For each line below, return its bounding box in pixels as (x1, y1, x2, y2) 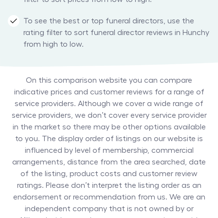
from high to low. (23, 40, 84, 49)
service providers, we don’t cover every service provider (11, 111, 207, 120)
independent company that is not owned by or (24, 205, 194, 213)
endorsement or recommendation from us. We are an (13, 193, 205, 201)
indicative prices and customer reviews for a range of (14, 88, 204, 96)
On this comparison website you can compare (26, 76, 192, 85)
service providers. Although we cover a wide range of (15, 100, 203, 108)
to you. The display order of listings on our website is (15, 135, 203, 143)
